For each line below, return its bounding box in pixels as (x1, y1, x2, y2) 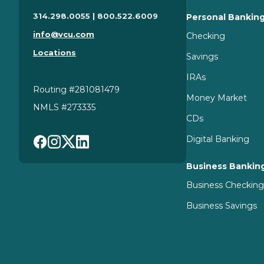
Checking (186, 30, 226, 41)
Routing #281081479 (33, 84, 120, 95)
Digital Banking (186, 133, 250, 144)
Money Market (186, 92, 247, 103)
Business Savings (186, 200, 258, 211)
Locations (33, 47, 76, 57)
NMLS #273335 (33, 101, 95, 113)
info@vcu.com (33, 29, 94, 39)
